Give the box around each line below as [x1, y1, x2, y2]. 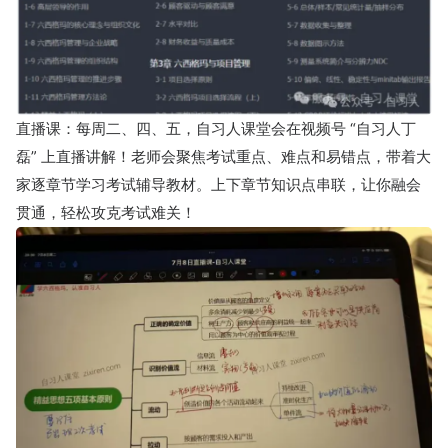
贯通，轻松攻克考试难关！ [16, 202, 196, 222]
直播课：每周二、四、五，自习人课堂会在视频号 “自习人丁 [16, 118, 416, 138]
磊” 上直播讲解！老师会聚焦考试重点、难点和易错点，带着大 [16, 146, 431, 166]
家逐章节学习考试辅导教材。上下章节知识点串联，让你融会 [16, 174, 421, 194]
